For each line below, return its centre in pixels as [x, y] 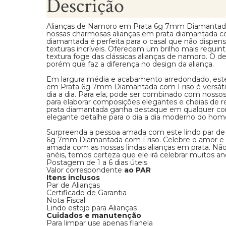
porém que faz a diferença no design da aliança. [130, 64]
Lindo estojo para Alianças [92, 208]
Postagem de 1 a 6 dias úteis [97, 162]
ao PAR [137, 170]
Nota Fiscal [66, 200]
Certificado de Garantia [87, 193]
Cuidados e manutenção [94, 215]
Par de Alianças [73, 185]
